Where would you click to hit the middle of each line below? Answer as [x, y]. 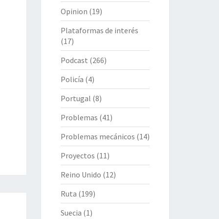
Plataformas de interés [99, 30]
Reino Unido [81, 174]
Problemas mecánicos [98, 136]
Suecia [71, 212]
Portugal [76, 98]
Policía [72, 79]
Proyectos [77, 155]
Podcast [74, 60]
